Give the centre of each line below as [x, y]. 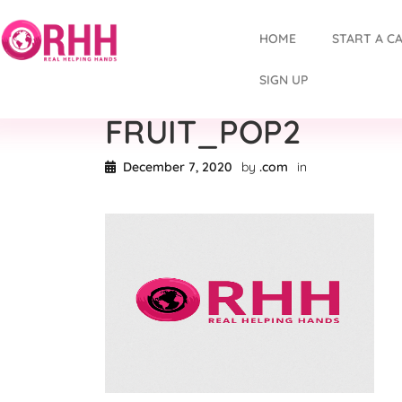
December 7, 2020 [178, 167]
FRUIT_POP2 [203, 131]
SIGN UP [283, 80]
